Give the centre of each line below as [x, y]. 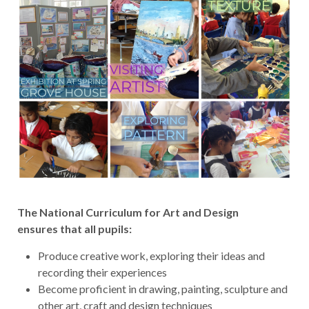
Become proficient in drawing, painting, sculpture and [163, 288]
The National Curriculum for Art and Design [128, 212]
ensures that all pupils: [74, 228]
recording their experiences [102, 272]
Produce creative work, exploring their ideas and [151, 255]
